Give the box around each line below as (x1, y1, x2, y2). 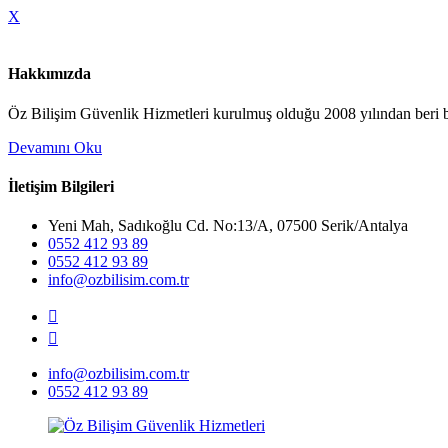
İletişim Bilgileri (8, 177, 114, 195)
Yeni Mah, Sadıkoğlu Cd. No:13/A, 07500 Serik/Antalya (48, 217, 408, 235)
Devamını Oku (8, 138, 102, 156)
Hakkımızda (8, 65, 91, 83)
